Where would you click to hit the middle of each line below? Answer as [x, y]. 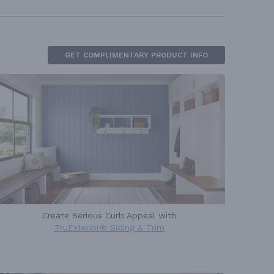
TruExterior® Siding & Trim [109, 227]
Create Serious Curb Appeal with [109, 215]
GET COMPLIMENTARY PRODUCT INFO [136, 55]
